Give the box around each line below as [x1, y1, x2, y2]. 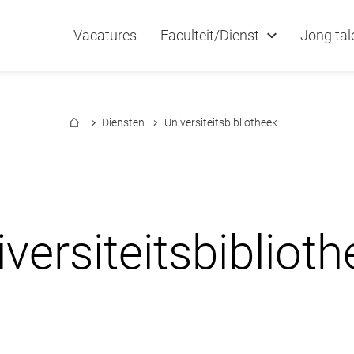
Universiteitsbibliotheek [164, 116, 277, 129]
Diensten [102, 116, 145, 129]
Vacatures [73, 27, 137, 43]
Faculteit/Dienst [160, 27, 259, 43]
